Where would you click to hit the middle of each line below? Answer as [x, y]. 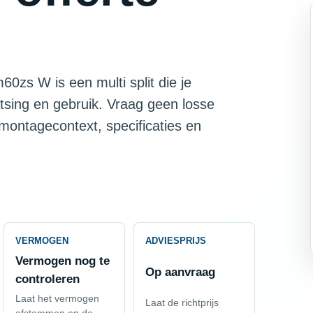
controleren [47, 279]
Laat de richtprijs [182, 303]
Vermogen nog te [62, 261]
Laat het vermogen [57, 299]
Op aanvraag [180, 272]
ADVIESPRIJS [175, 241]
